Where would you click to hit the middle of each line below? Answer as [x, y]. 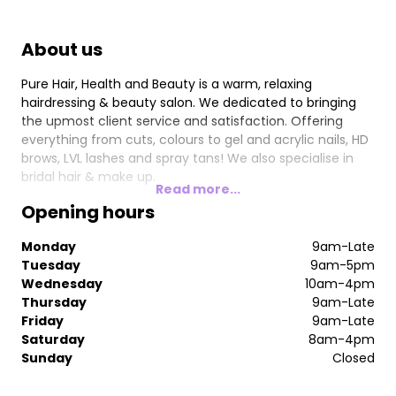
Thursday [54, 302]
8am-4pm [342, 339]
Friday [42, 321]
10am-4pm [340, 284]
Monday [49, 247]
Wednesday [62, 284]
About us [62, 49]
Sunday [47, 358]
